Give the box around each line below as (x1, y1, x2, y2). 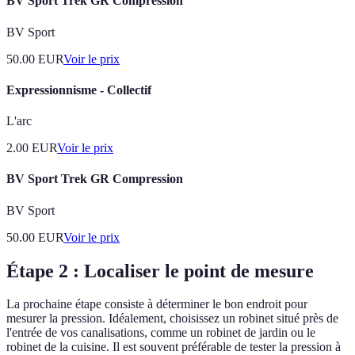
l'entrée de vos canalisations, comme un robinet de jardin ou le (6, 326, 315, 340)
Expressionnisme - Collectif (6, 82, 151, 97)
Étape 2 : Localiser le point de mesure (6, 260, 314, 281)
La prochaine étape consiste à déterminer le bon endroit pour (6, 297, 307, 311)
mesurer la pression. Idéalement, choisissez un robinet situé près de (6, 311, 338, 326)
